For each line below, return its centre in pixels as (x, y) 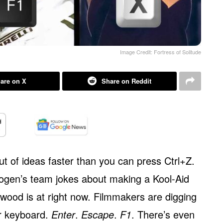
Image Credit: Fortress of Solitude (161, 52)
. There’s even (163, 214)
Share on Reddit (126, 81)
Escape (98, 214)
